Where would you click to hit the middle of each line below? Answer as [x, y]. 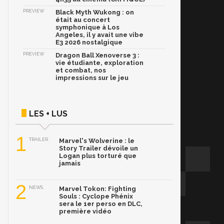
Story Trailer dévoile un [98, 148]
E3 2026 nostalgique [89, 42]
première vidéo [85, 211]
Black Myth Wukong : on [95, 12]
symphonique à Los [87, 27]
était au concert [83, 20]
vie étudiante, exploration [99, 63]
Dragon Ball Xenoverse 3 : [97, 55]
